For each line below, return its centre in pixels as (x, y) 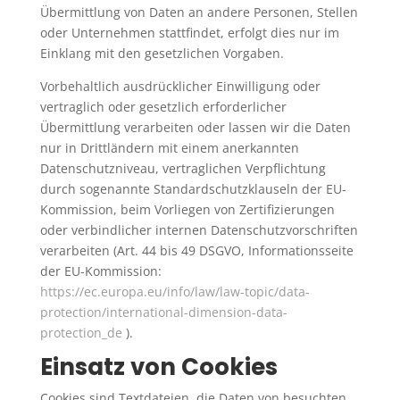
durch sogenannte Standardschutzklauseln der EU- (193, 188)
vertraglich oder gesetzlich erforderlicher (163, 106)
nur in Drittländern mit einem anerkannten (169, 147)
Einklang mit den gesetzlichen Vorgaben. (162, 53)
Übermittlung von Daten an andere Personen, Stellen (199, 12)
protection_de (81, 332)
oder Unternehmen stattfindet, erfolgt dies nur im (189, 32)
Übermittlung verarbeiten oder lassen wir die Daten (195, 127)
